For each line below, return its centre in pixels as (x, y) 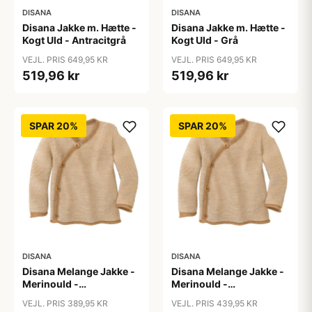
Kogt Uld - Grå (205, 40)
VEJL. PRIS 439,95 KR (214, 303)
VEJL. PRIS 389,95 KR (65, 303)
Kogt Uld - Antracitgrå (74, 40)
